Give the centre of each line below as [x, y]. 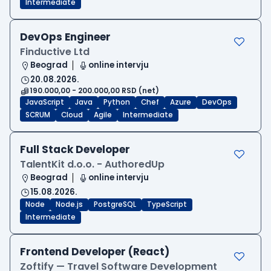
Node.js [69, 205]
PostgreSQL [115, 205]
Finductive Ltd [55, 52]
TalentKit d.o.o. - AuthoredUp [92, 165]
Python [117, 103]
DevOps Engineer [65, 37]
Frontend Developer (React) [95, 252]
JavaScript [45, 103]
